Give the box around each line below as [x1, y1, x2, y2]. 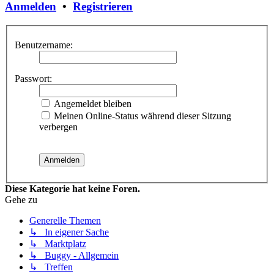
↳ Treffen [29, 261, 73, 272]
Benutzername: [15, 39, 73, 50]
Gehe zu [5, 194, 37, 205]
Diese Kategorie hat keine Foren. [5, 183, 140, 194]
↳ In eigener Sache [29, 226, 109, 237]
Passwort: [15, 73, 52, 84]
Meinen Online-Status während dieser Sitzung [51, 110, 231, 121]
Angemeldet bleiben [51, 98, 131, 109]
